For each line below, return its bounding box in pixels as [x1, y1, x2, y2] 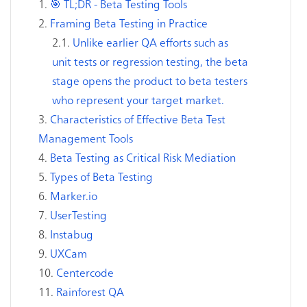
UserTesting [50, 207, 107, 222]
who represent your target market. [52, 92, 224, 107]
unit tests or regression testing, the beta [52, 53, 248, 69]
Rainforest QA [56, 284, 124, 299]
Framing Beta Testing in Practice [50, 15, 208, 30]
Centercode [56, 265, 114, 280]
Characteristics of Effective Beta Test [50, 111, 225, 126]
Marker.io [50, 188, 97, 203]
